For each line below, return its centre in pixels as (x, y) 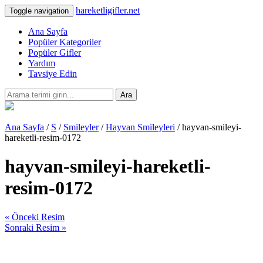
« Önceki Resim (35, 217)
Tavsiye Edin (53, 74)
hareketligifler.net (108, 10)
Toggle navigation (39, 11)
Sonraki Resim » (36, 227)
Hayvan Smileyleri (140, 127)
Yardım (42, 63)
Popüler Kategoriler (65, 42)
